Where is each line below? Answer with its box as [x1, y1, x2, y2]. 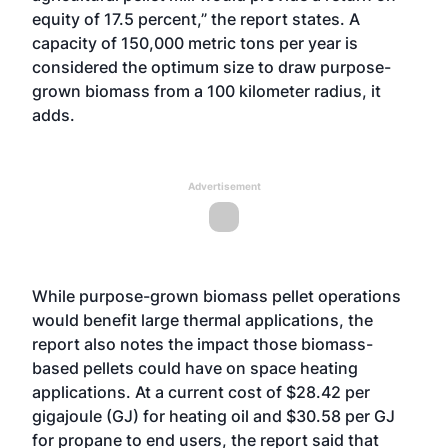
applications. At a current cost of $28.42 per [32, 382, 370, 402]
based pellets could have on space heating [32, 358, 358, 378]
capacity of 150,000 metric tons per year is [32, 33, 358, 53]
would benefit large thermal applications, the [32, 310, 373, 330]
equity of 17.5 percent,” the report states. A [32, 9, 360, 29]
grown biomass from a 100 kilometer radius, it [32, 81, 381, 101]
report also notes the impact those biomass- [32, 334, 373, 354]
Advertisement [187, 180, 261, 192]
